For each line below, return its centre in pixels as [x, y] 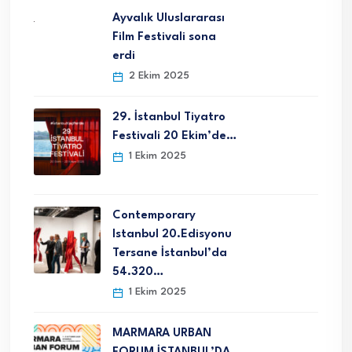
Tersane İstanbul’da [170, 254]
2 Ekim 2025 [158, 76]
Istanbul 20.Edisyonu [172, 235]
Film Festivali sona [164, 38]
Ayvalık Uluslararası [169, 19]
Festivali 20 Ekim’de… [174, 137]
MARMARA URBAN [162, 334]
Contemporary [154, 216]
